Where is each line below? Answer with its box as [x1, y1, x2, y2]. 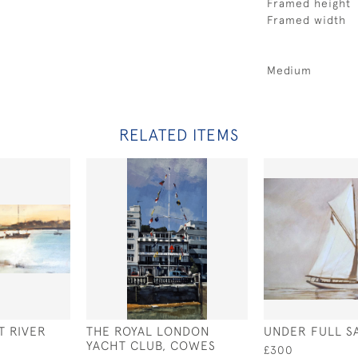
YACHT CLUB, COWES [86, 338, 216, 352]
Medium [267, 64, 312, 77]
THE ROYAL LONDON [86, 324, 210, 338]
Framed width [267, 14, 346, 26]
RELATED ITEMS [119, 125, 239, 144]
